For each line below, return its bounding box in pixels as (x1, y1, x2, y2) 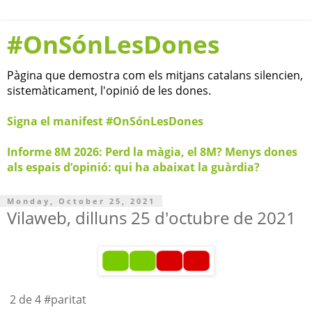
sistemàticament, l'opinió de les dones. (7, 83, 211, 98)
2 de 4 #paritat (7, 291, 86, 307)
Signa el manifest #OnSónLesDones (7, 114, 203, 129)
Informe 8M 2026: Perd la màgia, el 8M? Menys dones (7, 144, 297, 159)
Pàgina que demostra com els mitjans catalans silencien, (7, 68, 303, 83)
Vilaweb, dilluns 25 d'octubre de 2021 (7, 206, 296, 229)
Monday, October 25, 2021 (7, 196, 155, 206)
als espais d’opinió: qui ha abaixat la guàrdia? (7, 159, 260, 175)
